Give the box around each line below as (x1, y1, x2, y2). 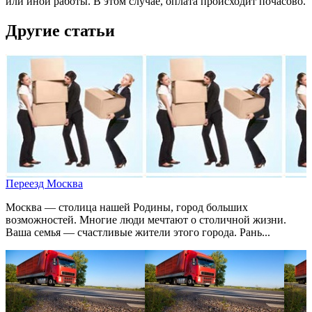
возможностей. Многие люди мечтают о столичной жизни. (6, 214, 286, 226)
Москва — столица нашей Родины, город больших (6, 201, 248, 214)
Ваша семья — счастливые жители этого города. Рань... (6, 226, 270, 239)
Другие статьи (6, 22, 115, 40)
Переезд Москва (6, 178, 83, 190)
